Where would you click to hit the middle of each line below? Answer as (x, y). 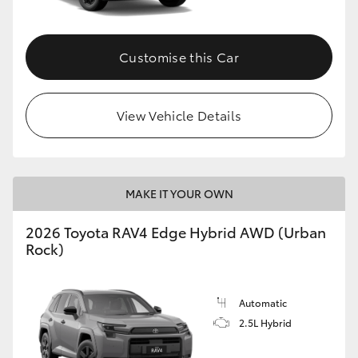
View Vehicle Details (179, 114)
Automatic (263, 302)
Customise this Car (179, 56)
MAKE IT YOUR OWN (179, 193)
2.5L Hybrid (265, 322)
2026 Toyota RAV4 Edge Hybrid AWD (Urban (176, 231)
